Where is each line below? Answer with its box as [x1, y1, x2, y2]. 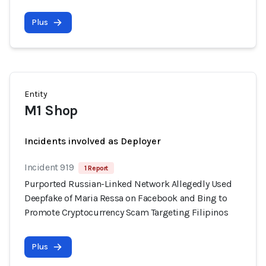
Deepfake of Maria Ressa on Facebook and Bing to [24, 192, 227, 204]
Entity [24, 89, 47, 99]
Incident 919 [24, 161, 74, 173]
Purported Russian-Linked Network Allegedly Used [24, 178, 232, 189]
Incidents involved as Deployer [24, 135, 161, 147]
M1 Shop [24, 102, 78, 119]
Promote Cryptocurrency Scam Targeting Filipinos [24, 207, 229, 218]
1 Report [84, 164, 109, 172]
